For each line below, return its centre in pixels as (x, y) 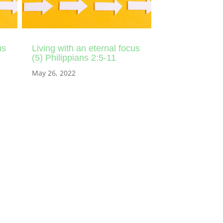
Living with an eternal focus (86, 48)
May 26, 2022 (54, 73)
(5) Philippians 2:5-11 (74, 57)
